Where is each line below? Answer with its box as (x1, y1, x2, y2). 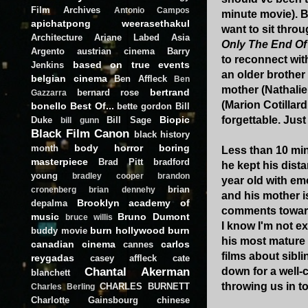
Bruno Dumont (118, 210, 190, 222)
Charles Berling (31, 282, 95, 291)
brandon (157, 171, 190, 180)
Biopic (159, 113, 190, 125)
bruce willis (65, 212, 113, 221)
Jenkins (31, 59, 64, 70)
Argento (31, 45, 65, 56)
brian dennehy (89, 185, 155, 194)
